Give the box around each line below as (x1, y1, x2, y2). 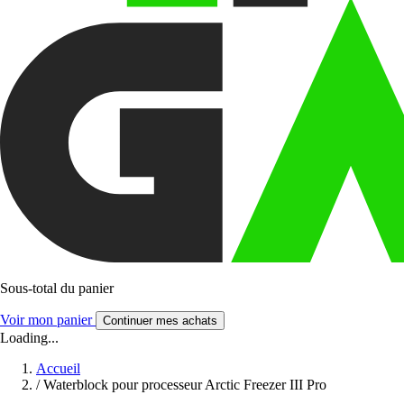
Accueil (36, 360, 80, 376)
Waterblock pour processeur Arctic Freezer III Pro (43, 376, 326, 392)
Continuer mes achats (103, 313, 217, 327)
